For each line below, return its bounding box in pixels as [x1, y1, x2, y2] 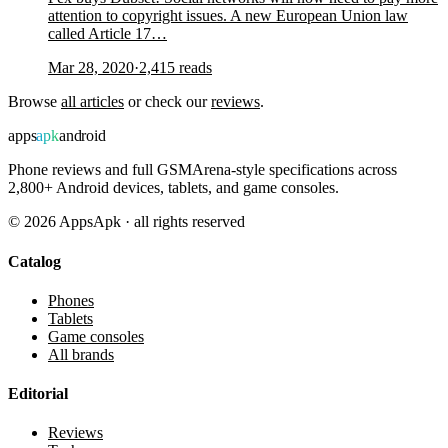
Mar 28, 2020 [48, 59, 134, 77]
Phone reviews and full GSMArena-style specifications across [8, 161, 397, 179]
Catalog [8, 252, 61, 270]
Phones [48, 291, 94, 309]
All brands [48, 345, 114, 363]
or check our [124, 93, 211, 111]
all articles [61, 93, 124, 111]
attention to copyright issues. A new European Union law [48, 7, 408, 25]
